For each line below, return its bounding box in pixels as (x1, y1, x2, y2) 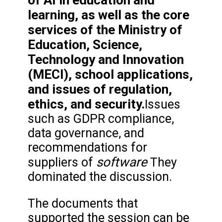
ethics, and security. (28, 97, 145, 112)
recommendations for (28, 140, 147, 155)
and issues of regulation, (28, 82, 172, 97)
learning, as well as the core (28, 7, 189, 23)
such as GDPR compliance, (28, 111, 174, 126)
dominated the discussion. (28, 169, 175, 184)
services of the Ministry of (28, 22, 182, 38)
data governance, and (28, 126, 144, 141)
